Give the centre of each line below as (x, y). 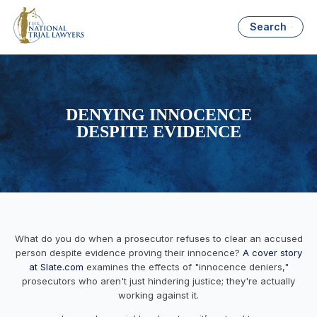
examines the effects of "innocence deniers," (186, 266)
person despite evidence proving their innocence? (127, 252)
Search (269, 27)
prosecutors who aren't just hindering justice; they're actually (158, 281)
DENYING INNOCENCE (158, 115)
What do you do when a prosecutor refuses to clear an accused (158, 238)
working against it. (158, 295)
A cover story (271, 252)
